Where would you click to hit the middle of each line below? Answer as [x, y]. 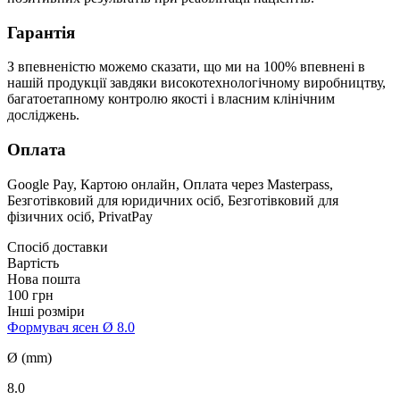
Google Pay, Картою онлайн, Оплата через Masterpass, [170, 184]
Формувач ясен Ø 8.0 [71, 327]
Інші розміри [46, 311]
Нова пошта [44, 279]
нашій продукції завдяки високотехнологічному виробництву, [196, 83]
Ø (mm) [29, 357]
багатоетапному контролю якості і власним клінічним [171, 99]
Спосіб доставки [58, 246]
